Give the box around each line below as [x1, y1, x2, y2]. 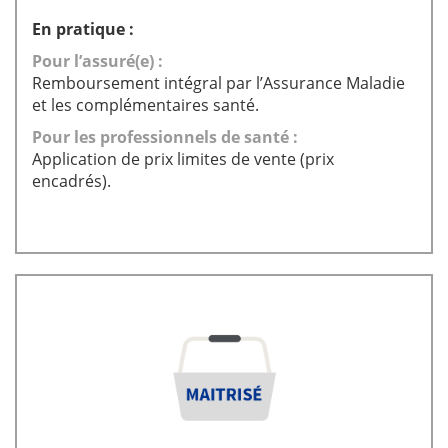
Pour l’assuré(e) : [32, 50, 163, 72]
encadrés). [32, 170, 111, 192]
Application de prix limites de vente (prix [32, 148, 334, 170]
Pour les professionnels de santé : [32, 126, 298, 148]
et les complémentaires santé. [32, 94, 259, 116]
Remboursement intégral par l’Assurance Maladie [32, 72, 405, 94]
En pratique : [32, 18, 134, 40]
